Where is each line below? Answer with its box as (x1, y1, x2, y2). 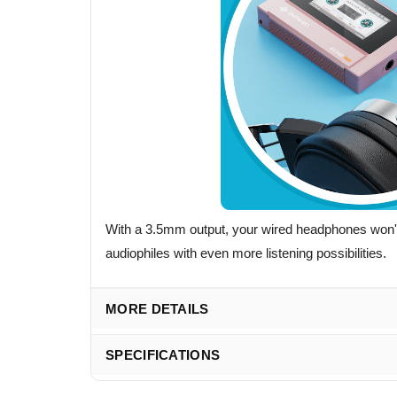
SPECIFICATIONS (105, 346, 221, 362)
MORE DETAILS (105, 300, 209, 316)
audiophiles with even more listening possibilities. (105, 245, 386, 261)
